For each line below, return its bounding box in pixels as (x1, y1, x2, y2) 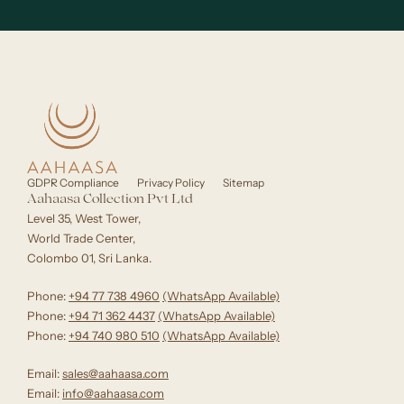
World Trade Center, (27, 231, 135, 246)
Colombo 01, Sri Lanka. (27, 251, 151, 266)
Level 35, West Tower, (27, 211, 141, 226)
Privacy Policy (137, 176, 205, 190)
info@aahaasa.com (62, 386, 164, 401)
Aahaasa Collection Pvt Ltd (27, 194, 193, 207)
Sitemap (223, 176, 264, 190)
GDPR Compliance (27, 176, 119, 190)
